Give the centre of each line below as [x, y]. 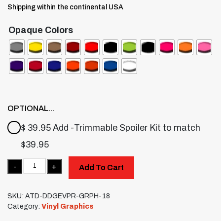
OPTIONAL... [31, 108]
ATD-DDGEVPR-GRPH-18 [68, 196]
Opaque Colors [41, 30]
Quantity [18, 162]
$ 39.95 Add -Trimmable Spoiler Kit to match [110, 128]
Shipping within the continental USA [65, 7]
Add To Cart [101, 167]
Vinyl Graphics [68, 206]
